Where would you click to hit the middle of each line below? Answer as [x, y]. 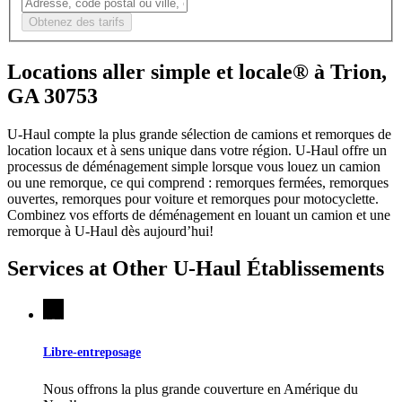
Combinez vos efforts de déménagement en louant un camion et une [199, 214]
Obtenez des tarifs [77, 22]
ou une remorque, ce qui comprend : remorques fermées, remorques [198, 182]
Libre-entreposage [92, 352]
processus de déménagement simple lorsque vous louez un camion [194, 166]
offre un [363, 150]
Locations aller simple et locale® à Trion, [197, 71]
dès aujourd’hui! [166, 231]
